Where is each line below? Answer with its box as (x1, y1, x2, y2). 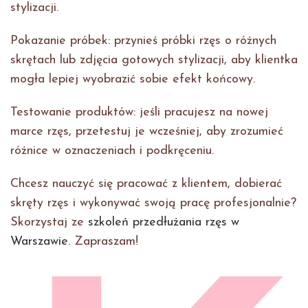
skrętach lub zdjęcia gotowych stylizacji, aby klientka (10, 54, 298, 67)
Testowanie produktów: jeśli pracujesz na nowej (10, 106, 268, 120)
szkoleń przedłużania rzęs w (88, 216, 239, 230)
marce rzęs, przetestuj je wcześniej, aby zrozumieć (10, 125, 283, 139)
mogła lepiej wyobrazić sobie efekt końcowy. (10, 73, 255, 87)
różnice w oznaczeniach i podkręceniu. (10, 144, 214, 158)
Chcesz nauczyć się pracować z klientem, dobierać (10, 177, 282, 191)
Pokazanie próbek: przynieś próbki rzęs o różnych (10, 34, 276, 48)
